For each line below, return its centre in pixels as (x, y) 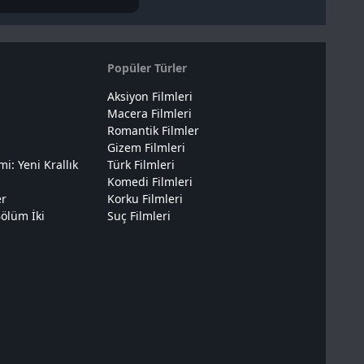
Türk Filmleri (141, 165)
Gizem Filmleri (146, 148)
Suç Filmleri (139, 216)
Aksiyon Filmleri (149, 97)
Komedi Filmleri (149, 182)
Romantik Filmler (153, 131)
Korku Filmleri (145, 199)
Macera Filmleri (149, 114)
